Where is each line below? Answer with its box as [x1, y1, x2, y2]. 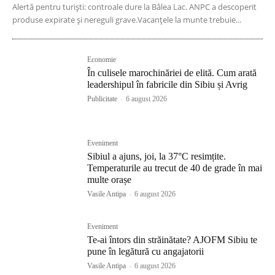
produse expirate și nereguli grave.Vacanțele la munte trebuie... [12, 14, 241, 25]
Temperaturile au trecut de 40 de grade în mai [87, 162, 263, 173]
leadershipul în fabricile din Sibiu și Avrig [87, 79, 248, 90]
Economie [87, 55, 117, 64]
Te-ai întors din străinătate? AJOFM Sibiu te [87, 234, 258, 246]
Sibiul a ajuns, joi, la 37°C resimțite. [87, 150, 227, 161]
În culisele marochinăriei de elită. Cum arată [87, 67, 257, 78]
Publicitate [87, 94, 118, 103]
